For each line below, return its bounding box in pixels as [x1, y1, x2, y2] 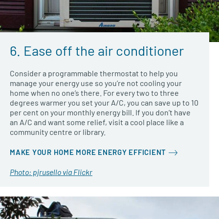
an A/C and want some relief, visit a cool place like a [10, 117, 184, 127]
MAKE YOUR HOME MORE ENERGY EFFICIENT [10, 147, 166, 156]
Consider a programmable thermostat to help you [10, 68, 178, 78]
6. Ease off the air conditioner [10, 42, 184, 59]
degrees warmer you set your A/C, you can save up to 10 [10, 98, 198, 108]
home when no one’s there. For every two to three [10, 88, 179, 98]
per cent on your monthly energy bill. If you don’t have [10, 108, 191, 117]
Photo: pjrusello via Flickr [10, 167, 92, 177]
